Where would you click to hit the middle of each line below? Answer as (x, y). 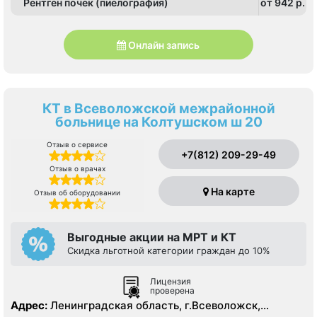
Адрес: (29, 306)
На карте (231, 192)
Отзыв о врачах (77, 169)
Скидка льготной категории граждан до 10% (169, 251)
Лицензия (171, 282)
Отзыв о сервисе (77, 145)
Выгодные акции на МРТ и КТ (152, 237)
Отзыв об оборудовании (77, 193)
